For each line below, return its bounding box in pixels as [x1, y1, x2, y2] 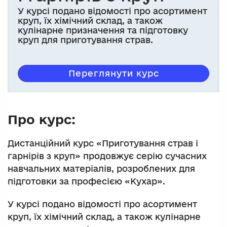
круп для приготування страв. [18, 34, 153, 45]
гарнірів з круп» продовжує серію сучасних [8, 150, 207, 161]
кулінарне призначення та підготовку [18, 25, 188, 35]
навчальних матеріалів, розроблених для [8, 163, 195, 173]
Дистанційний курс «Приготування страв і [8, 138, 198, 148]
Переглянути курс [68, 68, 159, 78]
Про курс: [8, 111, 75, 127]
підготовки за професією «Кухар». [8, 176, 165, 186]
